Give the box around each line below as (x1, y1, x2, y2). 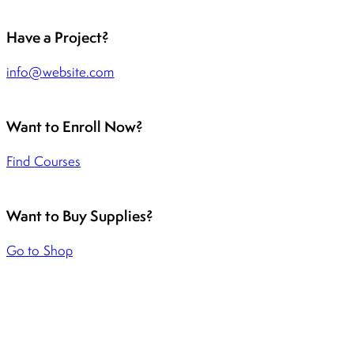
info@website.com (6, 63, 115, 81)
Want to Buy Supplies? (6, 205, 153, 226)
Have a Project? (6, 27, 109, 48)
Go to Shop (6, 241, 73, 259)
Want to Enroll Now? (6, 116, 143, 137)
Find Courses (6, 152, 81, 170)
